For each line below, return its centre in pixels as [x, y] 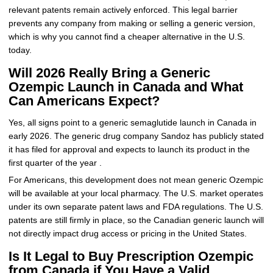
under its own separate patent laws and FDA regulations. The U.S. [136, 207]
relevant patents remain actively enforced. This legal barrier [123, 10]
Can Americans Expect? [84, 101]
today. [20, 51]
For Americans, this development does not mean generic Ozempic [136, 180]
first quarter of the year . [55, 163]
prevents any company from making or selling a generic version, [132, 24]
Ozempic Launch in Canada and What [126, 87]
